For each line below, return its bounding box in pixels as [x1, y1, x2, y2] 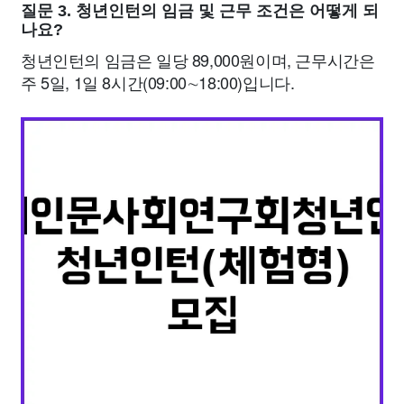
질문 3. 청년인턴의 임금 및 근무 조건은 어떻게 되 [21, 2, 379, 20]
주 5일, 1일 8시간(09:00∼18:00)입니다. [21, 70, 295, 94]
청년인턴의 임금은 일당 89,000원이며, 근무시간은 [21, 48, 375, 71]
